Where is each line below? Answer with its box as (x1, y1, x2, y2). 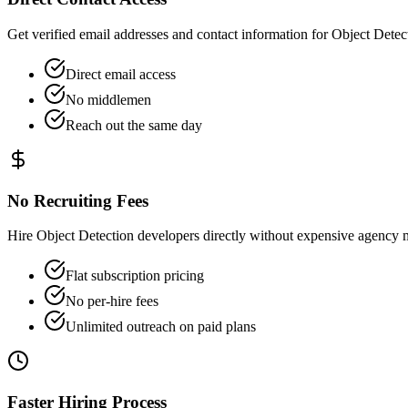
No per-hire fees (66, 293, 158, 310)
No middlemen (66, 91, 151, 107)
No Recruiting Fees (7, 190, 148, 210)
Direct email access (66, 66, 176, 82)
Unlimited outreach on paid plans (66, 319, 256, 335)
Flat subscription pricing (66, 268, 204, 284)
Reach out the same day (66, 117, 202, 133)
